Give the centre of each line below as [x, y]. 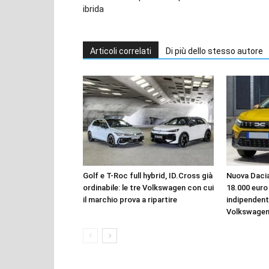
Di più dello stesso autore [214, 51]
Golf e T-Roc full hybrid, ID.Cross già [148, 175]
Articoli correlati [121, 51]
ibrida [93, 9]
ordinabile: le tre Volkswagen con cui [148, 187]
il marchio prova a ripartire [130, 199]
